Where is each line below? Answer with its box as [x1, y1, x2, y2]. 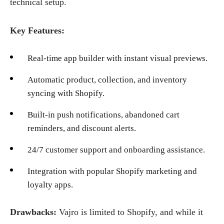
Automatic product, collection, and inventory [27, 75, 187, 85]
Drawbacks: [10, 207, 59, 217]
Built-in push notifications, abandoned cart [27, 110, 179, 120]
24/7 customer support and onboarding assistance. [27, 145, 205, 155]
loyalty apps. [27, 180, 73, 190]
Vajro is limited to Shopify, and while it [59, 207, 203, 217]
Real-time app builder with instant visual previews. [27, 53, 207, 63]
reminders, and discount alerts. [27, 123, 136, 133]
